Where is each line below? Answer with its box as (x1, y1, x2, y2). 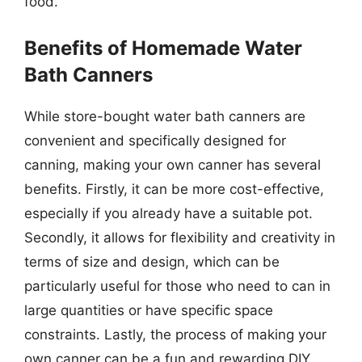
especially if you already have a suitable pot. (24, 204, 313, 221)
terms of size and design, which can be (24, 253, 280, 270)
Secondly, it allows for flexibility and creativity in (24, 229, 335, 246)
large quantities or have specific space (24, 301, 273, 318)
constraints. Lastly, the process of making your (24, 326, 326, 343)
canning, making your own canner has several (24, 156, 321, 173)
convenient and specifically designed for (24, 132, 286, 149)
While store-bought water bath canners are (24, 107, 305, 124)
